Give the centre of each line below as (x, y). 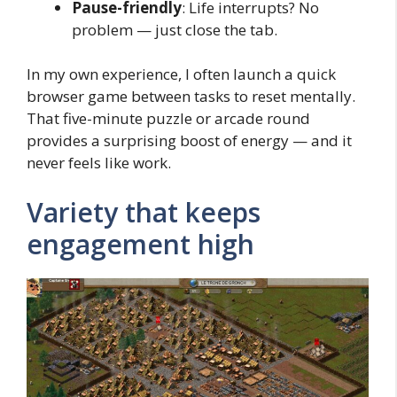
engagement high (140, 244)
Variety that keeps (144, 212)
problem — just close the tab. (175, 29)
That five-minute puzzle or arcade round (168, 119)
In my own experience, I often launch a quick (181, 74)
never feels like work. (99, 163)
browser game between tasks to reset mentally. (191, 97)
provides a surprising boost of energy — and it (189, 141)
